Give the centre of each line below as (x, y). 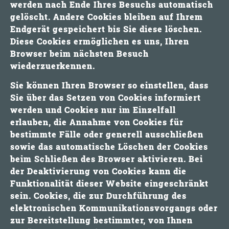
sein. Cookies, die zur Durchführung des (98, 195)
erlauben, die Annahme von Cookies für (97, 122)
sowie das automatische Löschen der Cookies (109, 146)
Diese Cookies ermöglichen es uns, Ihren (100, 41)
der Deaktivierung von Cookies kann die (98, 171)
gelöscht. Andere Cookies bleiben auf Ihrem (107, 16)
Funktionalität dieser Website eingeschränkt (109, 183)
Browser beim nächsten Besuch (79, 53)
